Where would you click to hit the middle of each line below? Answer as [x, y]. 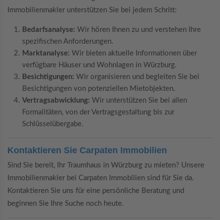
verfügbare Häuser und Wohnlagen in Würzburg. [99, 65]
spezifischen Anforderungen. [68, 41]
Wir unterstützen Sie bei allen [138, 100]
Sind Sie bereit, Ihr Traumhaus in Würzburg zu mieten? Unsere [106, 165]
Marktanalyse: [46, 53]
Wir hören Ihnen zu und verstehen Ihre [138, 29]
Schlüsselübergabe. [53, 124]
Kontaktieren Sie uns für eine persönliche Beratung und [96, 191]
